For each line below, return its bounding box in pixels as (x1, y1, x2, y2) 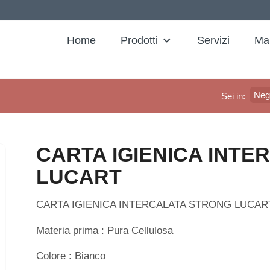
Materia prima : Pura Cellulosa (36, 224, 174, 236)
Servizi (197, 34, 230, 46)
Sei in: (221, 91, 245, 101)
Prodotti (121, 34, 159, 46)
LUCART (36, 165, 122, 188)
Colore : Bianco (36, 250, 106, 262)
